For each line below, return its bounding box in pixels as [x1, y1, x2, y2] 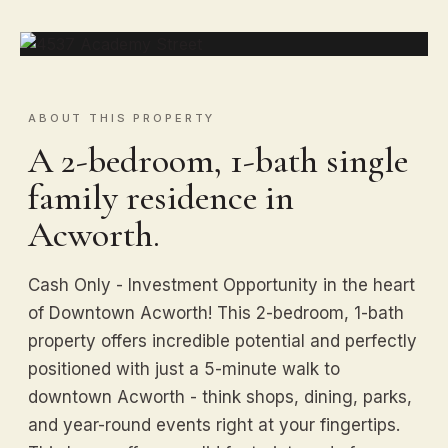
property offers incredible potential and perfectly [28, 330, 417, 351]
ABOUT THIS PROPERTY [28, 110, 216, 125]
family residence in [28, 175, 294, 219]
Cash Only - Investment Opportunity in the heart [28, 274, 415, 295]
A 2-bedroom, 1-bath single [28, 138, 408, 182]
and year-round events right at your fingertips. [28, 414, 400, 435]
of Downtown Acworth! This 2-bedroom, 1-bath [28, 302, 404, 323]
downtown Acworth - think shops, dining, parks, [28, 386, 412, 407]
